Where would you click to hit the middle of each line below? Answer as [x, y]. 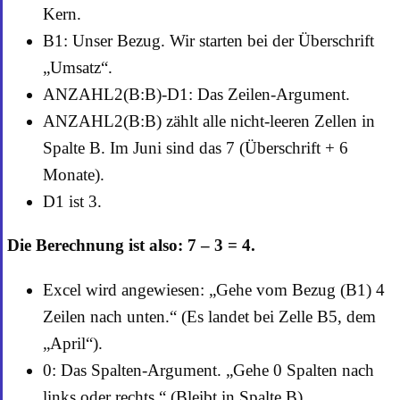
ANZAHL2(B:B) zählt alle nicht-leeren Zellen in [209, 121]
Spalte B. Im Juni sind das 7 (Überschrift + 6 [196, 148]
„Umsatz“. [78, 68]
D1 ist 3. [72, 202]
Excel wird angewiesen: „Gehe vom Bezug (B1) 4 [214, 290]
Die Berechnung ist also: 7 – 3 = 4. [131, 246]
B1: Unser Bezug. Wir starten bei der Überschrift [208, 41]
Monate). [74, 175]
